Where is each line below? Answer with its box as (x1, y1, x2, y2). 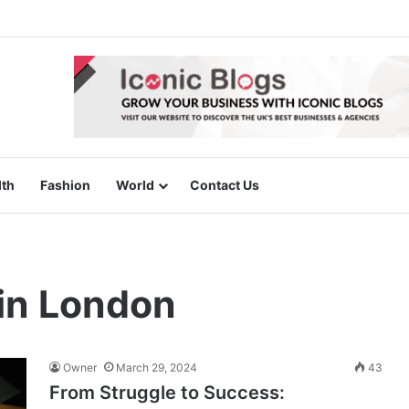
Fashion (40, 177, 90, 193)
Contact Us (190, 177, 259, 193)
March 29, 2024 (116, 361, 197, 374)
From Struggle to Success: (49, 382, 285, 404)
